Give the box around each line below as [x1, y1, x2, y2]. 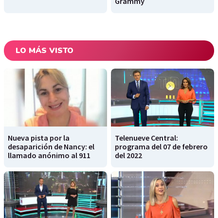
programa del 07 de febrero [115, 142, 208, 152]
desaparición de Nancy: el [8, 142, 94, 152]
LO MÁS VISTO [16, 45, 73, 56]
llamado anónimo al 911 [8, 150, 91, 161]
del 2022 [115, 150, 142, 161]
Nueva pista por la [8, 133, 70, 143]
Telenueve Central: [115, 133, 178, 143]
